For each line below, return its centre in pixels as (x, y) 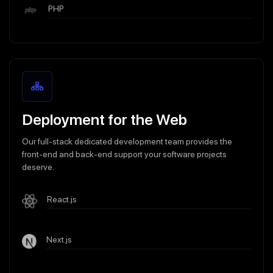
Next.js (59, 239)
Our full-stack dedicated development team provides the (127, 141)
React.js (62, 199)
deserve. (38, 167)
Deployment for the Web (105, 119)
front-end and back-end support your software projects (124, 154)
